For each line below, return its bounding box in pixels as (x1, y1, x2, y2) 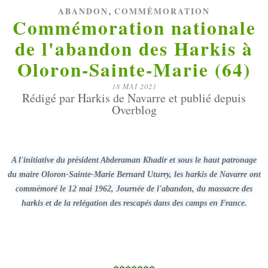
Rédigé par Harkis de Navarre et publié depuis (22, 90, 246, 106)
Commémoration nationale (12, 14, 256, 41)
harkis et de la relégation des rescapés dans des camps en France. (21, 199, 247, 208)
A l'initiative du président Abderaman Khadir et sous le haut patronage (11, 156, 257, 165)
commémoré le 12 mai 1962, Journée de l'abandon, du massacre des (16, 184, 252, 193)
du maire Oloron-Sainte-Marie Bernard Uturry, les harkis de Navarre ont (7, 170, 261, 179)
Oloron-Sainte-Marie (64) (17, 56, 251, 83)
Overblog (111, 102, 157, 118)
